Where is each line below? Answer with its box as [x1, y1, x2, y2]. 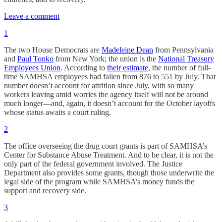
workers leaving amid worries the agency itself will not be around [4, 90, 208, 99]
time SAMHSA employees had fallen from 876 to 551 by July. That [4, 72, 216, 81]
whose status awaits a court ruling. [4, 108, 111, 116]
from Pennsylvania [153, 46, 214, 54]
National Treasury [158, 55, 214, 63]
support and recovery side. [4, 186, 86, 195]
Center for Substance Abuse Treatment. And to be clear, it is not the [4, 151, 214, 159]
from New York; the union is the [54, 55, 158, 63]
